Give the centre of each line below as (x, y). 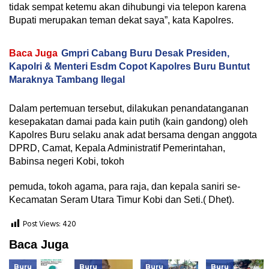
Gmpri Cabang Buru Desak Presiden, (145, 53)
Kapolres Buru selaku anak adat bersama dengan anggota (133, 135)
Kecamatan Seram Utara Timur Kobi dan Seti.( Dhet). (122, 200)
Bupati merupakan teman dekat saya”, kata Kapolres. (121, 20)
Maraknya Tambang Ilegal (67, 80)
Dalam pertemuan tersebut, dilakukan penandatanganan (129, 109)
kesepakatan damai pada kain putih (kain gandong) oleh (128, 122)
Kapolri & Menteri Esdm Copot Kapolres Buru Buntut (129, 67)
